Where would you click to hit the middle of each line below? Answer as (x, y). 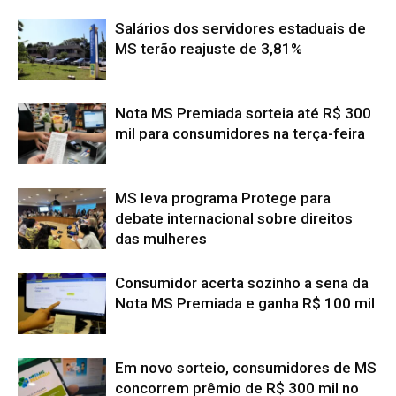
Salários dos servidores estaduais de (240, 29)
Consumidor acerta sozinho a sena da (242, 283)
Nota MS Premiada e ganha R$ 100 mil (245, 304)
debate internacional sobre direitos (234, 219)
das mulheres (161, 239)
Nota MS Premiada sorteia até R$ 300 (243, 114)
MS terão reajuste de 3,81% (209, 49)
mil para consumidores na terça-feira (240, 134)
